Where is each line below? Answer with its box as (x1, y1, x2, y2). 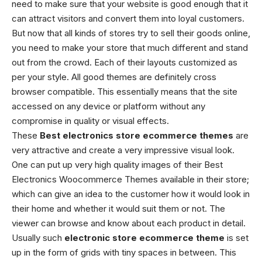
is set (227, 232, 249, 243)
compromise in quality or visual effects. (12, 115, 169, 126)
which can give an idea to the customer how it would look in (12, 188, 250, 199)
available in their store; (158, 174, 249, 185)
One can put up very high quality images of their (12, 159, 204, 170)
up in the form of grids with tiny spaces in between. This (12, 247, 236, 258)
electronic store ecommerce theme (64, 232, 227, 243)
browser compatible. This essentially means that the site (12, 86, 237, 97)
